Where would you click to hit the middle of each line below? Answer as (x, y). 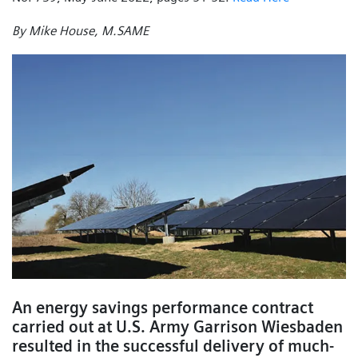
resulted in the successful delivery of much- (173, 346)
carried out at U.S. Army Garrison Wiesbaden (177, 327)
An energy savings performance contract (163, 308)
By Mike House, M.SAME (80, 30)
